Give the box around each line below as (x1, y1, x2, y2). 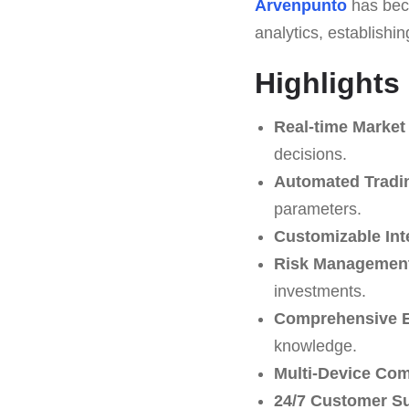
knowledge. (273, 336, 357, 355)
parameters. (273, 199, 362, 218)
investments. (273, 281, 366, 300)
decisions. (273, 144, 347, 163)
